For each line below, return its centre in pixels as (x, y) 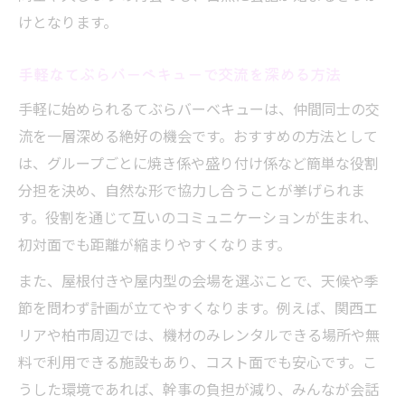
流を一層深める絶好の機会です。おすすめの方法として (198, 136)
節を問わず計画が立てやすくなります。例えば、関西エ (198, 307)
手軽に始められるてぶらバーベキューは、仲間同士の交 (199, 108)
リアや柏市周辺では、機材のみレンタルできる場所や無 (199, 334)
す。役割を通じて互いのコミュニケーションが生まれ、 (198, 217)
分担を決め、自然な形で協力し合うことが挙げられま (192, 190)
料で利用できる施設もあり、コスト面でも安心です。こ (198, 362)
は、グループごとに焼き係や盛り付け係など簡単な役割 (198, 163)
